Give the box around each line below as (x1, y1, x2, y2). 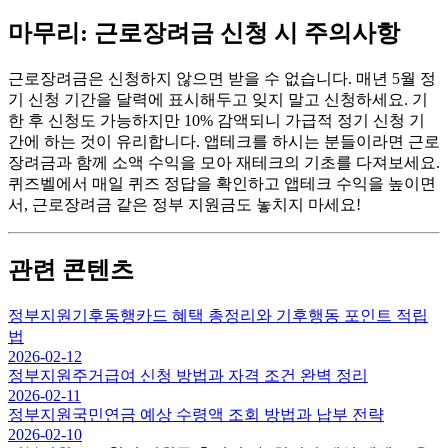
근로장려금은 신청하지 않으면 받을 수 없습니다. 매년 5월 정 (8, 69, 436, 87)
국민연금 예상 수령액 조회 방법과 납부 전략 (72, 405, 384, 423)
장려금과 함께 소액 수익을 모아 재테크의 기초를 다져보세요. (8, 153, 440, 171)
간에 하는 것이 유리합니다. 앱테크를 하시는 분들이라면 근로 (8, 132, 440, 150)
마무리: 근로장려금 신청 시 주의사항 (8, 19, 400, 46)
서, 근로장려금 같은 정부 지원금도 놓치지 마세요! (8, 195, 361, 213)
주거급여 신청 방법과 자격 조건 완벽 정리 (72, 366, 368, 384)
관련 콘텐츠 (8, 256, 134, 283)
